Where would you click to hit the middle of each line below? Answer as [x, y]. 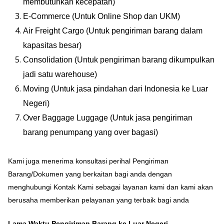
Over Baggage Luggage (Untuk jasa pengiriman [108, 118]
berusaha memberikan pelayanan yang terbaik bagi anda [98, 200]
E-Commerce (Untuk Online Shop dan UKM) [101, 16]
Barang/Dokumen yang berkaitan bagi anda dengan [90, 174]
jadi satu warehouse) [60, 74]
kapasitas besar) [52, 45]
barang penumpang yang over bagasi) [90, 132]
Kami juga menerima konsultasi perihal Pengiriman [88, 161]
